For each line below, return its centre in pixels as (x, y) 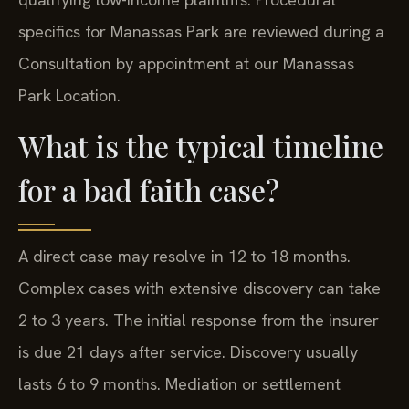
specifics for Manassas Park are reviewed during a (201, 31)
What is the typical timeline (201, 145)
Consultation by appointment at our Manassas (186, 63)
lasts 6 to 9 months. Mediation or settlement (179, 383)
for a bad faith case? (149, 189)
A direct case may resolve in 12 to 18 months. (184, 256)
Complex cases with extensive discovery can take (199, 288)
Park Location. (69, 95)
